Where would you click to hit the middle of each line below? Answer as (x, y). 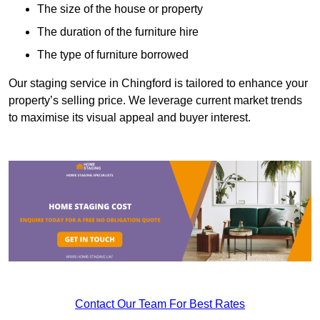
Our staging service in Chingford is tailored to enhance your (158, 84)
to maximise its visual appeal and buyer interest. (130, 118)
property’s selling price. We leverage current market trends (155, 101)
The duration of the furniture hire (118, 32)
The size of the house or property (120, 9)
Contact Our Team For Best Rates (160, 304)
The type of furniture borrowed (113, 55)
